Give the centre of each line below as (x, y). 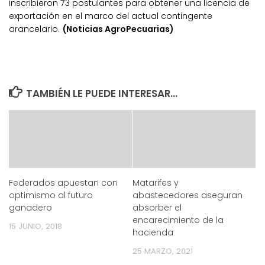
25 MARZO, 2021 (163, 251)
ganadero (30, 207)
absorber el (157, 207)
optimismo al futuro (51, 195)
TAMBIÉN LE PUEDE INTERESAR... (102, 93)
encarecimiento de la (178, 220)
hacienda (153, 232)
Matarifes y (156, 182)
